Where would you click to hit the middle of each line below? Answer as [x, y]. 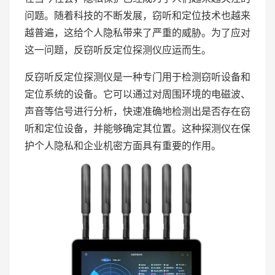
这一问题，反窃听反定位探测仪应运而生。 [118, 50]
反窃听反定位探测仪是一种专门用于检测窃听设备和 [137, 77]
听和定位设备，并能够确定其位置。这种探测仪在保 [137, 129]
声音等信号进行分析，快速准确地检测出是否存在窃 [137, 111]
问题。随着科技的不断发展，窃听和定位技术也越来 [137, 16]
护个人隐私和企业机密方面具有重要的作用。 [123, 146]
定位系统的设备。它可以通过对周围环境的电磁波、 [137, 94]
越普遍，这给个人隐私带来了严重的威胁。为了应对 [137, 33]
